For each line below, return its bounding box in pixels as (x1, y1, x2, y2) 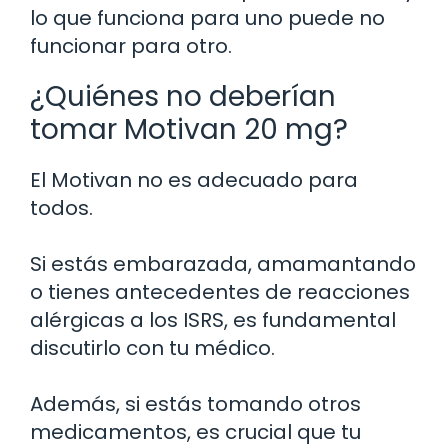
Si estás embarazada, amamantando (30, 249, 416, 278)
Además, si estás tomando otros (30, 389, 361, 418)
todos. (30, 193, 93, 222)
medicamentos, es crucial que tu (30, 417, 361, 446)
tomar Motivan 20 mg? (30, 109, 348, 149)
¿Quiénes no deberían (30, 76, 336, 116)
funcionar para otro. (30, 31, 232, 60)
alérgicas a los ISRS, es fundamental (30, 305, 396, 334)
